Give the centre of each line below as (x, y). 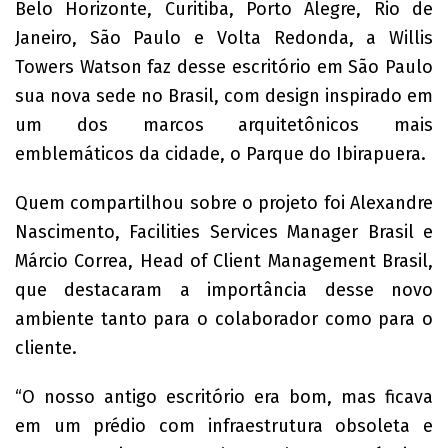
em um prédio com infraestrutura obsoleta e (224, 426)
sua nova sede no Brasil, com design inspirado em (224, 96)
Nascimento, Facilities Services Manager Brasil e (224, 232)
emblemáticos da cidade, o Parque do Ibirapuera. (220, 154)
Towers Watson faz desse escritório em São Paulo (224, 67)
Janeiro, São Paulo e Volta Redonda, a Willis (224, 38)
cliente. (46, 348)
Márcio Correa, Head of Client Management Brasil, (224, 261)
